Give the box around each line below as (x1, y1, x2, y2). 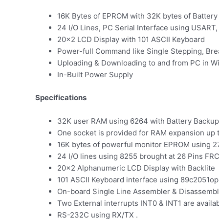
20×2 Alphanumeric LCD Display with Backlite (57, 163, 215, 173)
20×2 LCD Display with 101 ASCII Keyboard (57, 35, 205, 44)
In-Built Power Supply (57, 70, 133, 79)
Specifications (35, 92, 87, 102)
